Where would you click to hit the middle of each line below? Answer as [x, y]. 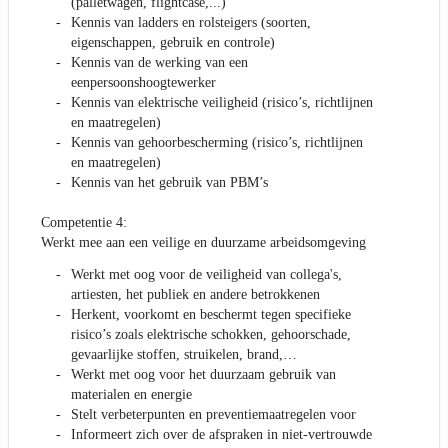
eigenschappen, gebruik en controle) [173, 43]
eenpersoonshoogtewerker [143, 83]
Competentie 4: [84, 223]
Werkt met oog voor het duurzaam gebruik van [203, 375]
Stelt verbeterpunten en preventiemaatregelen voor [213, 415]
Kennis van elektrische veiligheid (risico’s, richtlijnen [222, 103]
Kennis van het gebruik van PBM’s [169, 183]
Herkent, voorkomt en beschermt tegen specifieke [211, 315]
